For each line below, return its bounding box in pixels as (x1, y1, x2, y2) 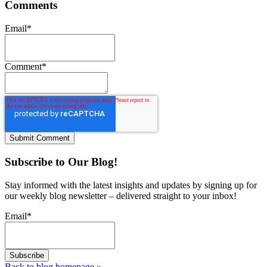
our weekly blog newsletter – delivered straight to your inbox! (5, 190, 237, 201)
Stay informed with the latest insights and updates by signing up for (5, 179, 257, 190)
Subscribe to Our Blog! (5, 155, 117, 168)
